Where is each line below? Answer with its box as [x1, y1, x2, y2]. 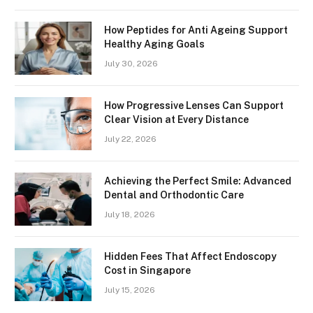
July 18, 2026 [104, 210, 155, 220]
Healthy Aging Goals [104, 38, 205, 50]
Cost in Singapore [104, 265, 191, 277]
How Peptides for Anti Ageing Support [104, 24, 288, 36]
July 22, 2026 [104, 134, 156, 145]
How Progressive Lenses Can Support [104, 100, 284, 112]
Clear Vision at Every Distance [104, 114, 249, 126]
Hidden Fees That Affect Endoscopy [104, 251, 277, 263]
